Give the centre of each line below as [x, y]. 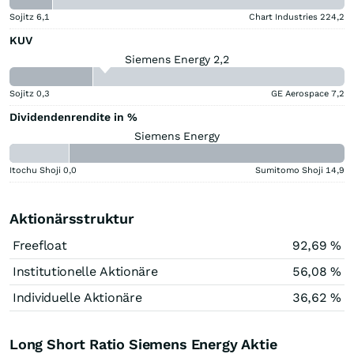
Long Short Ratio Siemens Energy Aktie [143, 344]
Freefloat [40, 245]
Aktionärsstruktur [72, 218]
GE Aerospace [300, 93]
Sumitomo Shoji [289, 170]
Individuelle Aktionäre [77, 297]
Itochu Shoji [35, 170]
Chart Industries [283, 17]
